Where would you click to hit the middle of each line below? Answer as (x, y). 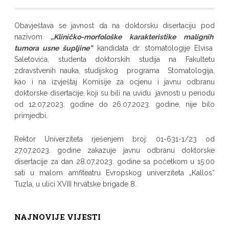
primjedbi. (32, 115)
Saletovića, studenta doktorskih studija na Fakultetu (114, 59)
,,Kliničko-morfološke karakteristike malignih (133, 37)
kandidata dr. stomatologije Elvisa (154, 48)
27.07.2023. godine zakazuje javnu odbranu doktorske (114, 150)
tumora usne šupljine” (53, 48)
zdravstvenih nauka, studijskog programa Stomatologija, (114, 70)
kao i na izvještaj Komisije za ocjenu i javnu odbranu (114, 82)
